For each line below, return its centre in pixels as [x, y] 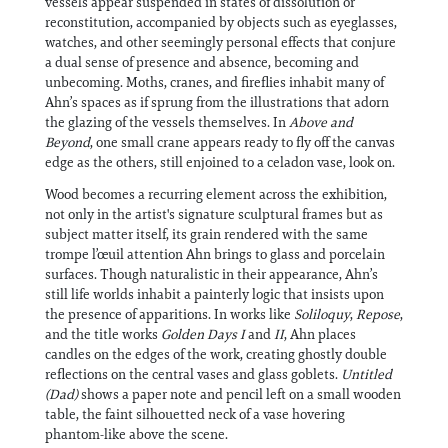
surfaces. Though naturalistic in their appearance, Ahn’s [211, 274]
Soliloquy [322, 314]
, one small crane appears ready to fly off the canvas [242, 142]
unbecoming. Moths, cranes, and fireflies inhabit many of [214, 82]
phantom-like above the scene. [136, 434]
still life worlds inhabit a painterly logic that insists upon [214, 294]
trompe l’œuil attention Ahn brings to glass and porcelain [215, 254]
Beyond [67, 142]
